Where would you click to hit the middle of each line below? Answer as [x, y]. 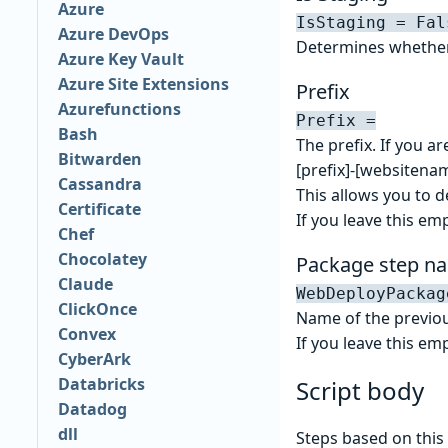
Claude [85, 284]
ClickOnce [97, 309]
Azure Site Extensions [143, 84]
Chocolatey [102, 259]
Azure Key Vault [120, 59]
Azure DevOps [113, 34]
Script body [360, 390]
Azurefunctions [119, 109]
